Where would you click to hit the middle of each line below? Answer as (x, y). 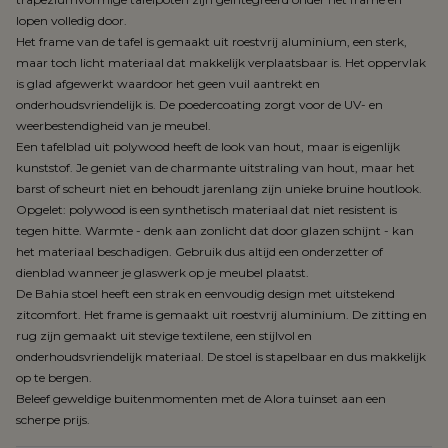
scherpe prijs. (53, 420)
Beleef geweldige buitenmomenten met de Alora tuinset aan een (201, 399)
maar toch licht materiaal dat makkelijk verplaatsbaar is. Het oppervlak (221, 63)
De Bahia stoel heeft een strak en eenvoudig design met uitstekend (205, 294)
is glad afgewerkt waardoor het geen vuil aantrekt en (168, 84)
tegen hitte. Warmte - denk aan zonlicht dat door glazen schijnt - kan (215, 231)
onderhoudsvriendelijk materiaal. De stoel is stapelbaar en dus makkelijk (221, 357)
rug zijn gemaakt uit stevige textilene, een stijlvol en (164, 336)
